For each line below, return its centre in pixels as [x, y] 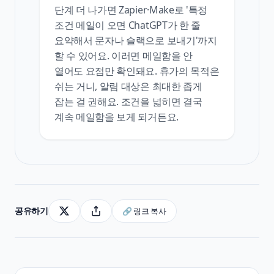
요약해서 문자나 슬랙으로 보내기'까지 [136, 40]
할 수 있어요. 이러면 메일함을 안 [124, 55]
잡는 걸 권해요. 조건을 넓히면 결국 [128, 101]
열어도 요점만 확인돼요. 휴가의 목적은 [137, 71]
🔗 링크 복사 [144, 211]
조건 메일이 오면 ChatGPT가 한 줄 [128, 25]
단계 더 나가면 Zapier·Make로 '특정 [131, 9]
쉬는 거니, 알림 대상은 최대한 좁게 [128, 86]
